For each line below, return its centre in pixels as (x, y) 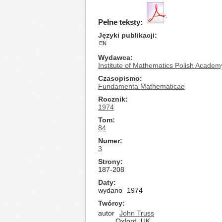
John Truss (137, 213)
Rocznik (112, 99)
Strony (109, 162)
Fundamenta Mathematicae (141, 86)
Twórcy (110, 203)
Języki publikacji (126, 35)
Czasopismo (119, 78)
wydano (110, 190)
